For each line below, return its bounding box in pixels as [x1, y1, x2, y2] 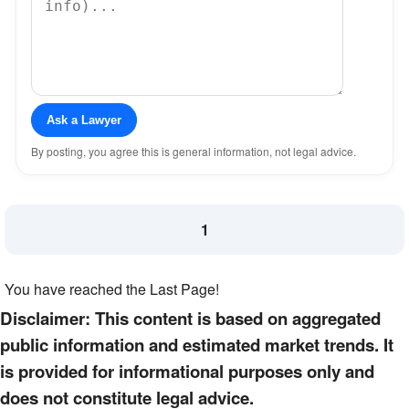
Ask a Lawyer [47, 113, 121, 127]
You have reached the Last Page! [5, 278, 219, 299]
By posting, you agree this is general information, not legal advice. [31, 143, 356, 159]
